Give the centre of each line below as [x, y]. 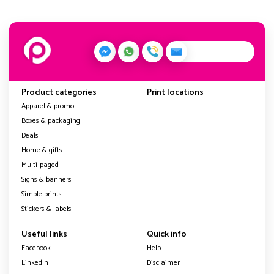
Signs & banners [46, 180]
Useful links [44, 235]
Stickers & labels [46, 209]
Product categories [59, 93]
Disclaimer [163, 263]
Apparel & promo [48, 106]
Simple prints [42, 194]
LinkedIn [35, 263]
